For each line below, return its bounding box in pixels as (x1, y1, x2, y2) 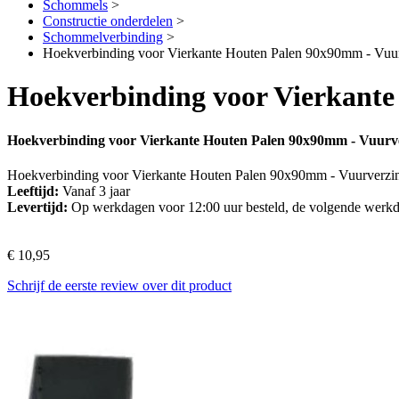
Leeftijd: (7, 183, 59, 199)
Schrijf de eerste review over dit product (7, 278, 232, 294)
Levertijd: (7, 199, 68, 216)
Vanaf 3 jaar (59, 183, 130, 199)
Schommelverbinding (43, 29, 163, 45)
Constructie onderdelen (43, 13, 173, 28)
